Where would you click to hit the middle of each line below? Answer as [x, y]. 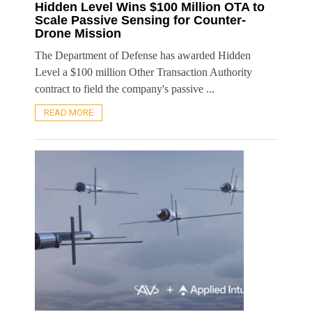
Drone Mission [78, 33]
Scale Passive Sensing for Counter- [140, 20]
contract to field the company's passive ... [125, 88]
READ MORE [69, 112]
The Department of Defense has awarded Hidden [143, 55]
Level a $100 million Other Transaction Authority [143, 72]
